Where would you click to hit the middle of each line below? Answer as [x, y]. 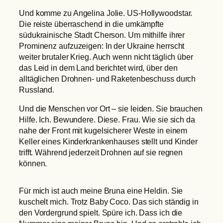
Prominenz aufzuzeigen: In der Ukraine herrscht [102, 46]
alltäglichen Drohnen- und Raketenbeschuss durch [108, 78]
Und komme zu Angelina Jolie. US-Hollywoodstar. [106, 13]
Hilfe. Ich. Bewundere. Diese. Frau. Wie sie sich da [107, 120]
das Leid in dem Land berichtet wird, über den [98, 67]
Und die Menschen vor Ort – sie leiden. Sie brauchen [111, 109]
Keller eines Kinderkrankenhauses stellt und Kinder [108, 142]
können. [33, 164]
